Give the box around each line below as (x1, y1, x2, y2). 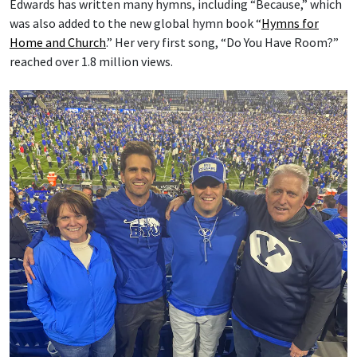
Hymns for (261, 15, 319, 32)
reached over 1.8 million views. (10, 53, 173, 70)
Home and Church (10, 34, 106, 51)
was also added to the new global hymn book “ (10, 15, 261, 32)
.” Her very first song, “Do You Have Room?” (106, 34, 339, 51)
